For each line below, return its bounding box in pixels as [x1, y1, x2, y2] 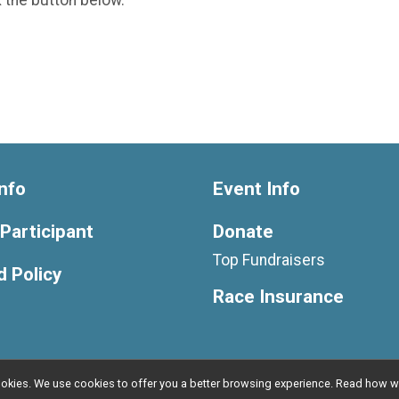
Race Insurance [213, 285, 344, 307]
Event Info [213, 177, 300, 199]
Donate [213, 220, 273, 242]
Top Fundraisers [213, 250, 325, 269]
